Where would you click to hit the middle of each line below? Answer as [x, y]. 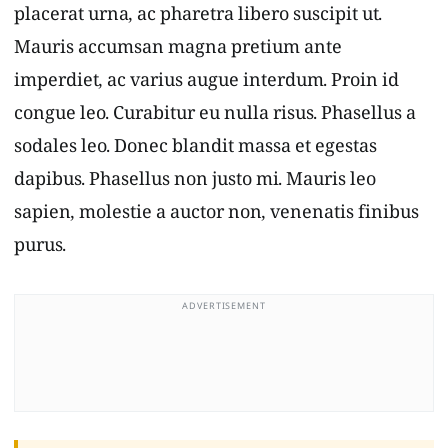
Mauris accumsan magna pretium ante [178, 52]
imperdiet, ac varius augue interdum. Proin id [206, 85]
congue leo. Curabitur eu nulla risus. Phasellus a [215, 118]
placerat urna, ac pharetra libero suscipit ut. [198, 19]
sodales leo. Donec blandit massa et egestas [195, 151]
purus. [40, 250]
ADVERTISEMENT [224, 308]
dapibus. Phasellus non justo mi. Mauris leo [195, 184]
